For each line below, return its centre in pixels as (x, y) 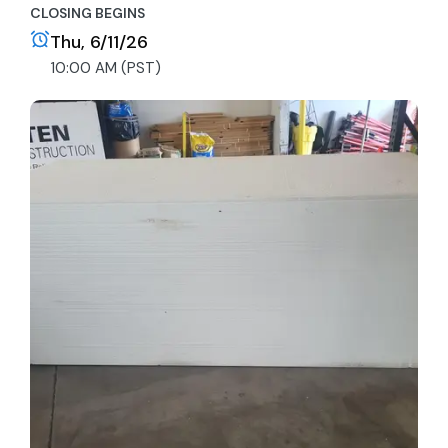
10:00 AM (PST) (105, 68)
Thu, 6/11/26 (99, 42)
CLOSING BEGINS (87, 13)
